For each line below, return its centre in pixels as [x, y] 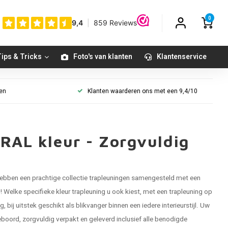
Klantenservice [182, 57]
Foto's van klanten [103, 57]
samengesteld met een [165, 178]
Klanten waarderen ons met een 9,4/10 [142, 91]
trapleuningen [109, 178]
